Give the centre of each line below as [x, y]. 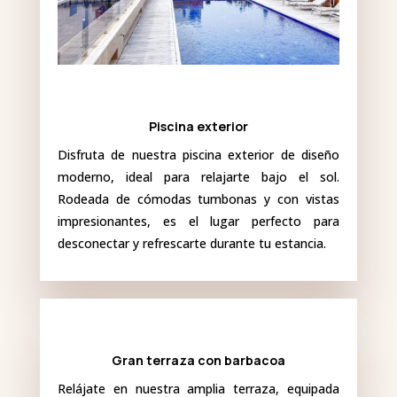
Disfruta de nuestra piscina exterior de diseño [198, 155]
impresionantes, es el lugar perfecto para [198, 222]
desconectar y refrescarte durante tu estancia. [191, 244]
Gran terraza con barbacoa [198, 361]
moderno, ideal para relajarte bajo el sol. [198, 177]
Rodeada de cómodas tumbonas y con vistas [198, 199]
